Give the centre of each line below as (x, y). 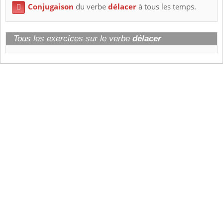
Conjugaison (51, 7)
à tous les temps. (166, 7)
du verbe (91, 7)
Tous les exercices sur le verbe (73, 39)
